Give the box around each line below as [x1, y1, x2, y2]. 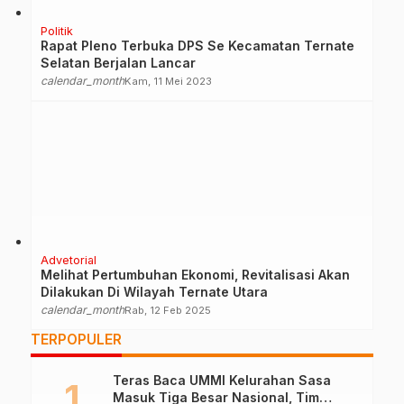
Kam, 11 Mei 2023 [124, 74, 212, 87]
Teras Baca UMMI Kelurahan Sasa [113, 372, 331, 388]
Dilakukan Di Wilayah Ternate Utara [41, 283, 268, 299]
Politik [41, 23, 73, 38]
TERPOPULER [31, 330, 122, 348]
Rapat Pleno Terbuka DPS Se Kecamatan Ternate [41, 37, 354, 53]
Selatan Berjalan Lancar [41, 54, 196, 70]
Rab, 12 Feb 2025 [124, 303, 211, 317]
